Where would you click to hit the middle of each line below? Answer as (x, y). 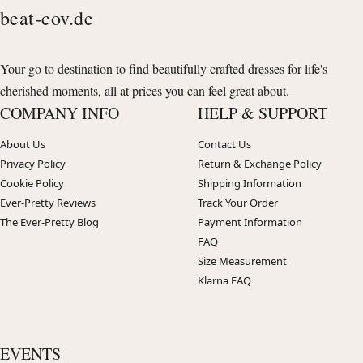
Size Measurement (242, 261)
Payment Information (250, 222)
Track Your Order (238, 203)
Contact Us (224, 145)
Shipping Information (250, 184)
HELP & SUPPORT (263, 113)
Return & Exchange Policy (260, 164)
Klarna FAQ (224, 281)
